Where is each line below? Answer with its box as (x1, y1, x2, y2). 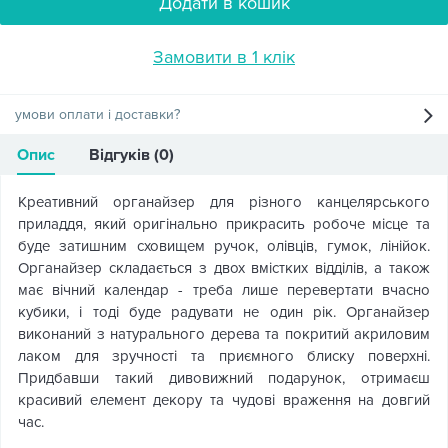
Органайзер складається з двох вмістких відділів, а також (18, 259, 430, 277)
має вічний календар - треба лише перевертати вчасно (18, 281, 430, 299)
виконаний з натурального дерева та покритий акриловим (18, 325, 430, 343)
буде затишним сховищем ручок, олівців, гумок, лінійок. (18, 237, 430, 255)
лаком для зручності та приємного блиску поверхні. (18, 347, 430, 365)
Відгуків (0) (89, 145, 174, 165)
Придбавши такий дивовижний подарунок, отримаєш (18, 369, 430, 387)
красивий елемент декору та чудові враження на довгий (18, 391, 430, 409)
